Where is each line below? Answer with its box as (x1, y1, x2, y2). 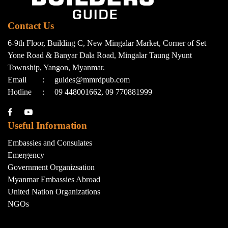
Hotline (8, 88, 32, 96)
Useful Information (8, 120, 87, 131)
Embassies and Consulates (8, 138, 92, 147)
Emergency (8, 151, 44, 159)
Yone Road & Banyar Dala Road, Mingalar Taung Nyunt (8, 51, 192, 60)
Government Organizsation (8, 163, 95, 172)
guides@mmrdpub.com (54, 75, 130, 84)
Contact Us (8, 20, 54, 31)
